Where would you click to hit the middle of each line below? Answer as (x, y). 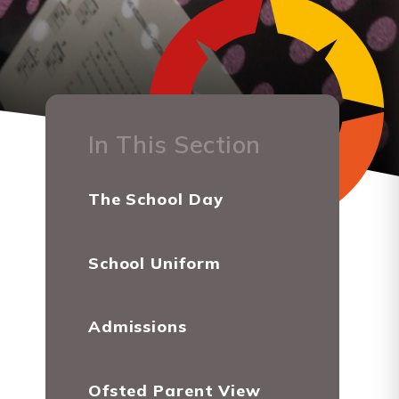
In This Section (174, 144)
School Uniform (154, 262)
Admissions (137, 326)
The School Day (155, 199)
